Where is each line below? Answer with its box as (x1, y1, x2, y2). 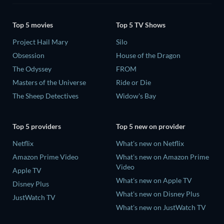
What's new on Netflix (116, 139, 184, 148)
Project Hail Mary (12, 37, 68, 46)
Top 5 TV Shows (116, 20, 165, 29)
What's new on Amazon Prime (116, 152, 209, 161)
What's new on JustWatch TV (116, 203, 206, 212)
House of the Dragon (116, 50, 180, 59)
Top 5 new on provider (116, 122, 185, 131)
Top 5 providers (12, 122, 61, 131)
